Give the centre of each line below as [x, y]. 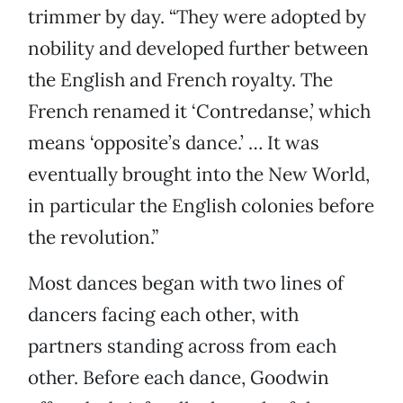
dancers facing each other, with [163, 315]
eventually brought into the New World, [199, 175]
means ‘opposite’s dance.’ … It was [174, 143]
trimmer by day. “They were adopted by [197, 17]
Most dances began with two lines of [186, 283]
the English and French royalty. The [180, 80]
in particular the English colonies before [201, 206]
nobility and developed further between [198, 49]
